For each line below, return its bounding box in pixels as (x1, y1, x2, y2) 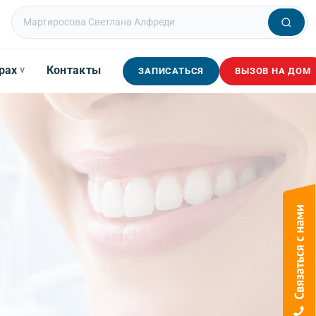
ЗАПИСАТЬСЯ (138, 65, 205, 76)
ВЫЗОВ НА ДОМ (235, 65, 311, 76)
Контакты (46, 63, 102, 77)
